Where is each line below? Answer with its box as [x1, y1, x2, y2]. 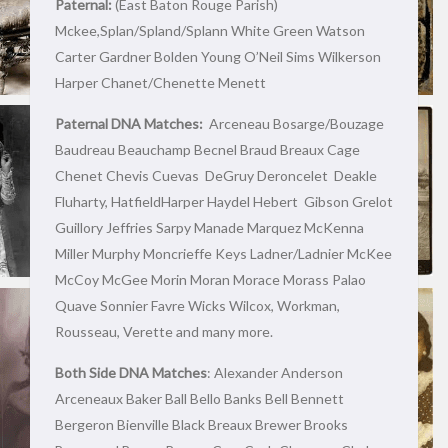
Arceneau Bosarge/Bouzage [203, 115, 384, 132]
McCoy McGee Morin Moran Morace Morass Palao [55, 271, 366, 288]
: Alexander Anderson [207, 364, 343, 381]
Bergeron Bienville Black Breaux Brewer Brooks [55, 416, 348, 433]
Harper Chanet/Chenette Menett [55, 74, 266, 91]
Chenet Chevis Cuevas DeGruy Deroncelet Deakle [55, 167, 377, 184]
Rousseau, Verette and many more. [55, 323, 273, 340]
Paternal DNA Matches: [55, 115, 203, 132]
